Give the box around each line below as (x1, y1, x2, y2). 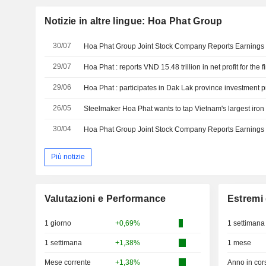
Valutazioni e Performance (44, 193, 166, 204)
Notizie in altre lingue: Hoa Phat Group (44, 15, 223, 26)
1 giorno (44, 218, 71, 227)
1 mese (227, 238, 251, 247)
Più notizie (50, 153, 85, 161)
